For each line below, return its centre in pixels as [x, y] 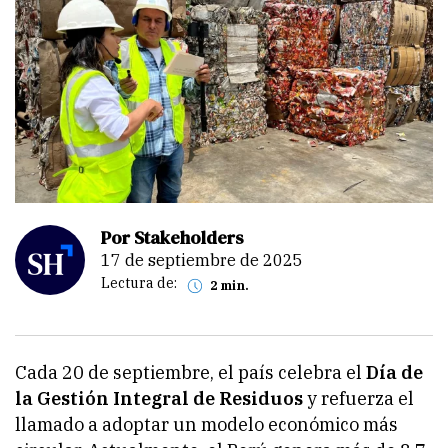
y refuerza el [360, 398]
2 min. [232, 285]
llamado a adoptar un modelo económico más [206, 424]
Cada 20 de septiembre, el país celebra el [190, 372]
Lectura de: [139, 283]
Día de [394, 372]
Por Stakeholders [172, 237]
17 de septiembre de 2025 [207, 259]
